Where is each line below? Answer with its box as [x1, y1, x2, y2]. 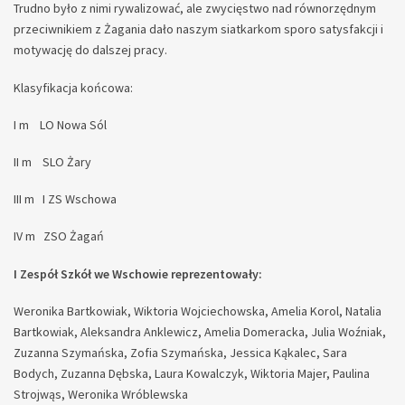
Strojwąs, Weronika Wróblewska [14, 385, 212, 402]
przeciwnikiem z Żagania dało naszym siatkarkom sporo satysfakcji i [14, 21, 383, 38]
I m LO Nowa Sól [14, 116, 109, 133]
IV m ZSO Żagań [14, 228, 109, 245]
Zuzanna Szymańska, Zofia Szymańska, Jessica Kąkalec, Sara [14, 344, 347, 361]
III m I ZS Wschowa [14, 191, 119, 208]
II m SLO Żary [14, 153, 94, 170]
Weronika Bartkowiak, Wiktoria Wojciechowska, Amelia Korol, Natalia [14, 302, 381, 319]
